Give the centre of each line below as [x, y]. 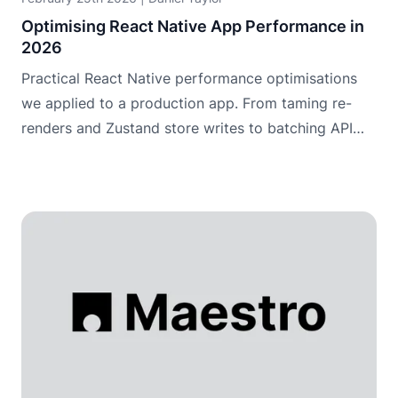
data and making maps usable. [124, 152]
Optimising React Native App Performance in [193, 26]
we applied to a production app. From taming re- [187, 103]
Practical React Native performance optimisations [189, 78]
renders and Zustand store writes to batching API [187, 127]
